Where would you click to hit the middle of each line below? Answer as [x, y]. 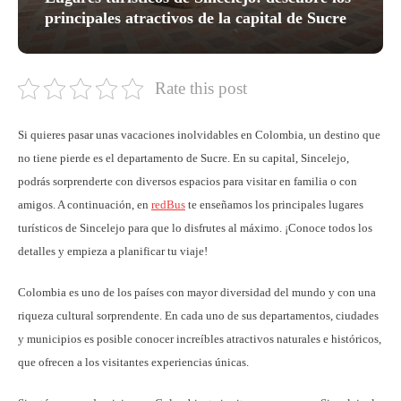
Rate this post [200, 88]
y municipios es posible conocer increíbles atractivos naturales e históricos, [200, 338]
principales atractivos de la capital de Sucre [196, 17]
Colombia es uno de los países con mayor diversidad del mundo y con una [197, 292]
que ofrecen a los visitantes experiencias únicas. [135, 362]
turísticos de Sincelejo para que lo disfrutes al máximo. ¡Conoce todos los [195, 227]
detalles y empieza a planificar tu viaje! [113, 251]
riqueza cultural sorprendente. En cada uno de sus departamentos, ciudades [198, 315]
